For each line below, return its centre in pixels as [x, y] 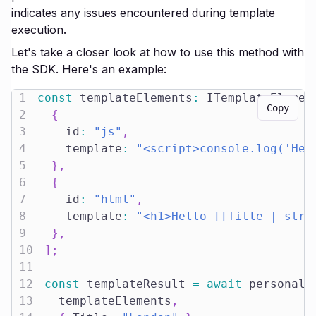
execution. [39, 30]
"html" [115, 199]
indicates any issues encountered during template [143, 13]
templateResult [136, 284]
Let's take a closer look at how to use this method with [158, 52]
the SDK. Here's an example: [89, 69]
